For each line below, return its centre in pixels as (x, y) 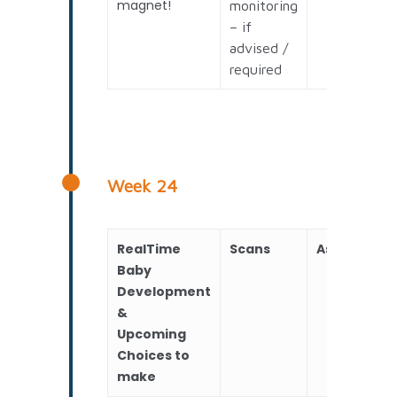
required (256, 69)
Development (164, 291)
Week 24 (143, 185)
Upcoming (152, 334)
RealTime (149, 249)
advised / (259, 47)
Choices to (154, 355)
